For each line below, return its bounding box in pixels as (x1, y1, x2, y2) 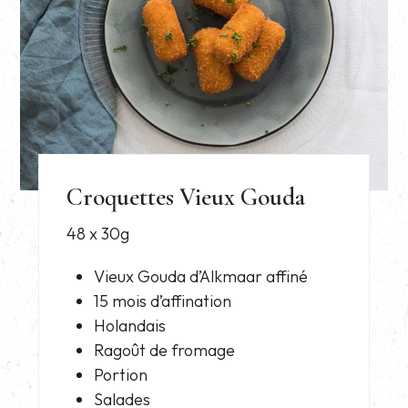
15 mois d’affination (94, 290, 232, 311)
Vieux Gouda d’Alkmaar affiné (94, 265, 309, 287)
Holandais (94, 314, 167, 336)
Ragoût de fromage (94, 339, 236, 361)
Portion (94, 363, 148, 385)
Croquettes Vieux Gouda (66, 181, 306, 212)
